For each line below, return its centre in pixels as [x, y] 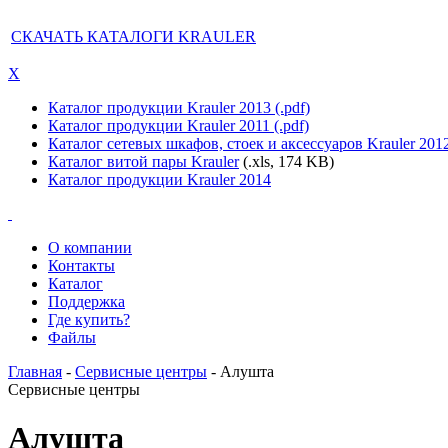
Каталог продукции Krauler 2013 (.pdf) [179, 107]
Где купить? [89, 319]
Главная [35, 371]
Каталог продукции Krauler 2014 [159, 179]
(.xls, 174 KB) [286, 161]
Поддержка [86, 301]
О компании [90, 247]
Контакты [81, 265]
